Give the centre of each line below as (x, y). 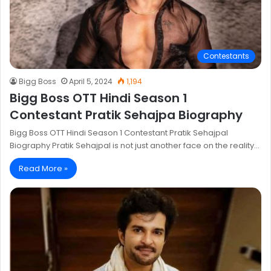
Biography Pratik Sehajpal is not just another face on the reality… (135, 145)
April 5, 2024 (91, 81)
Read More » (43, 168)
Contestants (226, 56)
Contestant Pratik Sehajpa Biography (126, 115)
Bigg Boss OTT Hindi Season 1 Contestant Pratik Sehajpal (119, 132)
